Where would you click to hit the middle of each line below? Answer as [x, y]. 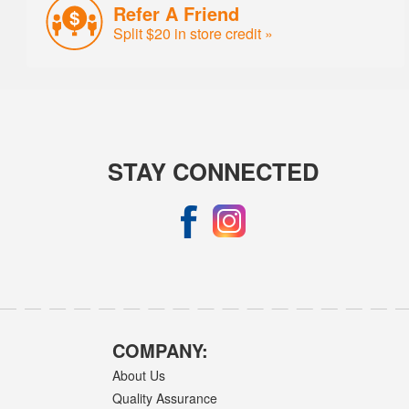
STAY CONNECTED [214, 172]
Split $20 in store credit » [194, 32]
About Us [139, 376]
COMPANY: [161, 351]
